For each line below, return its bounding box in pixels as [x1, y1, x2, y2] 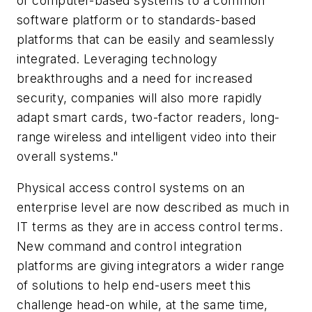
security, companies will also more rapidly [17, 90, 263, 105]
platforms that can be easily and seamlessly [17, 31, 275, 47]
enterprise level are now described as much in [17, 200, 289, 215]
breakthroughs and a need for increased [17, 70, 253, 86]
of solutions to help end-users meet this [17, 278, 251, 293]
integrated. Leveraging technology [17, 51, 218, 66]
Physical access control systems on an [17, 180, 245, 196]
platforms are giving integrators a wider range [17, 258, 285, 274]
